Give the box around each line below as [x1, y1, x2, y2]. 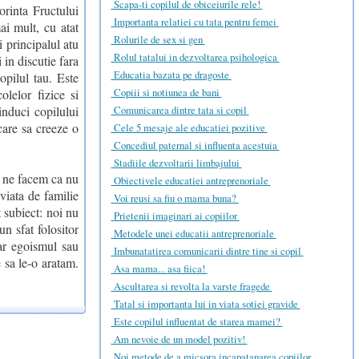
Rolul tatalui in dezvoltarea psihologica [111, 50, 280, 65]
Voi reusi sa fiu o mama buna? [111, 191, 239, 206]
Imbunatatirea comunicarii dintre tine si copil [111, 244, 304, 259]
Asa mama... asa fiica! [111, 261, 208, 276]
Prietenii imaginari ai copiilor [111, 208, 240, 224]
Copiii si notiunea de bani [111, 85, 222, 100]
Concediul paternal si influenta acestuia [111, 138, 280, 153]
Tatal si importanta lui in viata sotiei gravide [111, 296, 301, 312]
